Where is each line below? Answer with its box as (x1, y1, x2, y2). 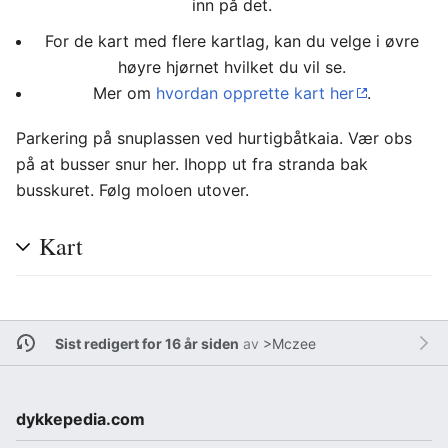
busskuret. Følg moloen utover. (16, 180, 249, 200)
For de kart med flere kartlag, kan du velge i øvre (45, 31, 419, 51)
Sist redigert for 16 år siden (54, 334, 239, 352)
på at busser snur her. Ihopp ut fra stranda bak (16, 154, 368, 174)
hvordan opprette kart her (156, 83, 354, 103)
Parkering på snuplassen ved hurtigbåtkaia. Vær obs (16, 128, 412, 148)
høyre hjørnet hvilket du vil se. (118, 57, 346, 77)
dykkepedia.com (16, 409, 145, 429)
